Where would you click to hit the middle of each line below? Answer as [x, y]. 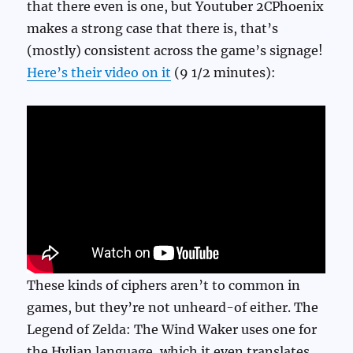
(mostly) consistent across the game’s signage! [175, 51]
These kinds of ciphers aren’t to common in [164, 285]
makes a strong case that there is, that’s [153, 29]
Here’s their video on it [99, 73]
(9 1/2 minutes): [224, 73]
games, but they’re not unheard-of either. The [173, 307]
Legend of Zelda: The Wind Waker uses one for [172, 329]
